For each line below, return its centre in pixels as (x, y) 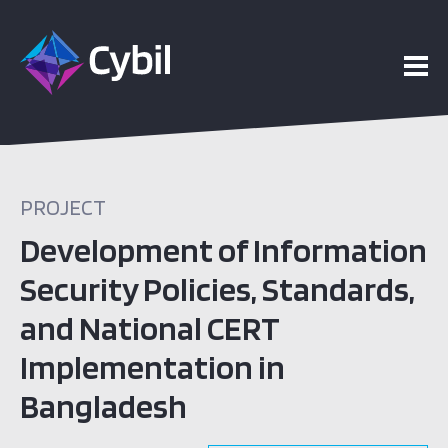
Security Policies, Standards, (217, 288)
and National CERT (149, 327)
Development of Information (223, 249)
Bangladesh (103, 405)
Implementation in (152, 366)
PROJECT (63, 207)
